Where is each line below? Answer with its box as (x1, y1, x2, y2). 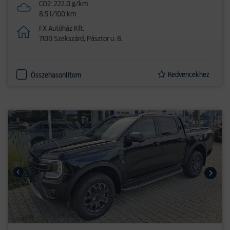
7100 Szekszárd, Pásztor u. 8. (39, 35, 123, 43)
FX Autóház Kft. (39, 25, 85, 32)
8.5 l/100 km (39, 11, 76, 18)
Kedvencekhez (168, 71, 209, 79)
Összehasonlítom (31, 72, 81, 79)
